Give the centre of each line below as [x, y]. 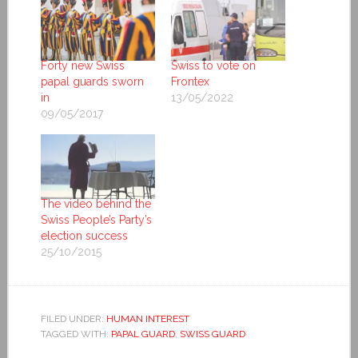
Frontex [190, 81]
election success [84, 236]
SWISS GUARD [212, 334]
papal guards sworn [92, 81]
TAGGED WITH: [76, 334]
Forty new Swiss [82, 65]
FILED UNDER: [73, 319]
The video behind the [95, 204]
